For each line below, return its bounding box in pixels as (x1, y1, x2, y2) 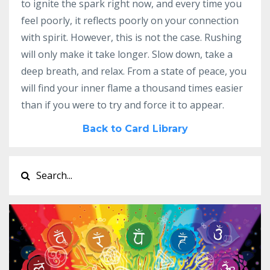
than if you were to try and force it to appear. (21, 98, 224, 111)
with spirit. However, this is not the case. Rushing (21, 31, 242, 44)
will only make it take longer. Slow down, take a (21, 48, 233, 61)
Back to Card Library (82, 123, 188, 134)
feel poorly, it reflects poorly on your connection (21, 14, 239, 27)
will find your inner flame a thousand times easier (21, 81, 243, 95)
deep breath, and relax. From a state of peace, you (21, 64, 246, 78)
